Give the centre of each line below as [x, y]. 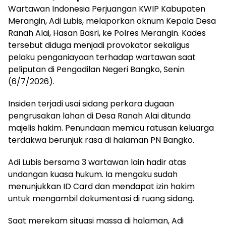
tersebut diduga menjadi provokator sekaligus [99, 45]
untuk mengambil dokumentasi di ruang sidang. [101, 198]
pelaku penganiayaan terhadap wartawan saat [102, 57]
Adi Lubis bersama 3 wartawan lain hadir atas [97, 162]
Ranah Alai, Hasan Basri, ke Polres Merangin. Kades [107, 33]
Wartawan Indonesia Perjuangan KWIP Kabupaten [107, 9]
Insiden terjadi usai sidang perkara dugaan [91, 103]
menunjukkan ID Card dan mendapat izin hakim [101, 186]
